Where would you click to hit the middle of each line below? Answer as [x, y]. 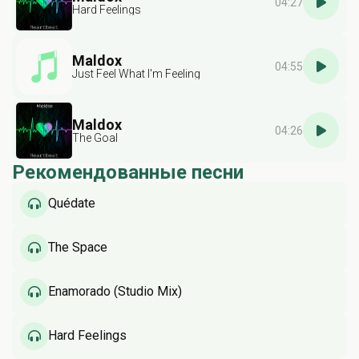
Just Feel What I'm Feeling [136, 73]
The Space [78, 248]
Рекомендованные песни [128, 172]
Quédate [72, 204]
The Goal [95, 137]
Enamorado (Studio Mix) [115, 292]
